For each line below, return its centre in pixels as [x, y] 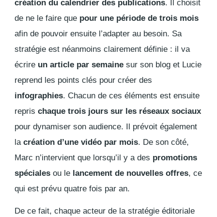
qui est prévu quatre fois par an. [72, 189]
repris [26, 111]
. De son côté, [163, 142]
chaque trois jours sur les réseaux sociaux [119, 111]
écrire [26, 65]
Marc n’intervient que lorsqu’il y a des [82, 158]
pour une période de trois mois [139, 18]
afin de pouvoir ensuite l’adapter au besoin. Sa [98, 34]
